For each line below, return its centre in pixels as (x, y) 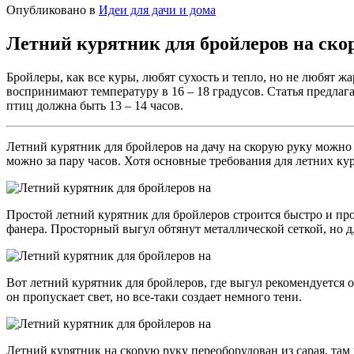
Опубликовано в (51, 10)
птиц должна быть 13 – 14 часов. (95, 106)
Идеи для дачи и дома (157, 10)
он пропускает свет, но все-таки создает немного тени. (154, 297)
